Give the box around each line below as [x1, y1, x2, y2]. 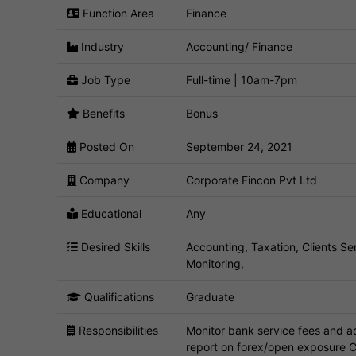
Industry [78, 39, 124, 53]
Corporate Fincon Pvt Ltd [186, 172, 317, 187]
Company [76, 172, 130, 187]
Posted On [76, 139, 134, 153]
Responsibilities [75, 323, 158, 337]
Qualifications [81, 289, 154, 304]
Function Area [79, 6, 154, 20]
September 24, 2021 [186, 139, 292, 153]
